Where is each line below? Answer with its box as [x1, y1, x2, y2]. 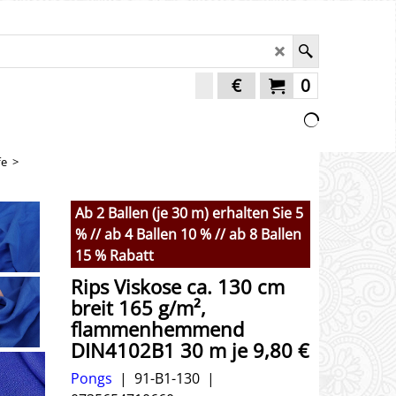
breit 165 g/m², [71, 293, 206, 322]
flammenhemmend [71, 315, 244, 343]
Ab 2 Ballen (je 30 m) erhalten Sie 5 [75, 203, 303, 223]
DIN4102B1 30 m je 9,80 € [71, 336, 309, 364]
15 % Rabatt [75, 246, 154, 265]
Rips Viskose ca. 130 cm [71, 272, 285, 301]
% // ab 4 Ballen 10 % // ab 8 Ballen [75, 225, 301, 244]
